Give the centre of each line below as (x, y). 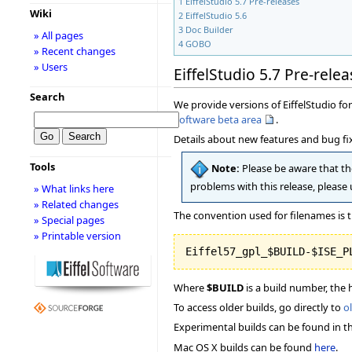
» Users (50, 67)
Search (47, 97)
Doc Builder (209, 30)
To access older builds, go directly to (258, 308)
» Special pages (69, 220)
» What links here (73, 189)
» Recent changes (74, 51)
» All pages (58, 35)
